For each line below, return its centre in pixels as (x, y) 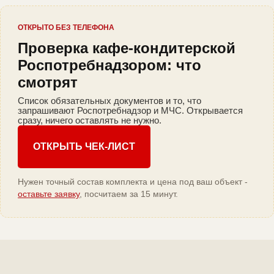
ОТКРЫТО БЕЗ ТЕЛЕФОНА (66, 28)
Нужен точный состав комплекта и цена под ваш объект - (133, 182)
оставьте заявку (49, 194)
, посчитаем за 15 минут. (129, 194)
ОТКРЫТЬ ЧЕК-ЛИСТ (84, 147)
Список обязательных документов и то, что (109, 101)
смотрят (48, 83)
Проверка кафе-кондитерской (127, 48)
